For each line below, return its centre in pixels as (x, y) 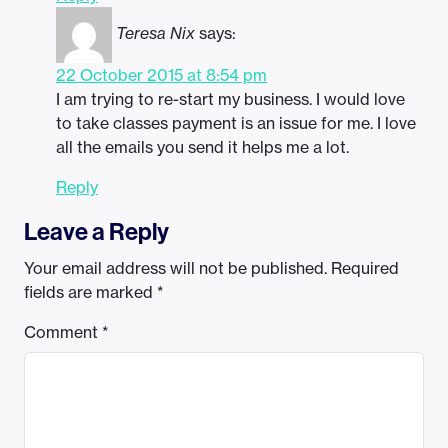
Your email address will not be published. (175, 268)
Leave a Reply (96, 231)
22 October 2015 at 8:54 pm (161, 75)
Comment (63, 332)
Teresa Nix (155, 33)
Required (365, 268)
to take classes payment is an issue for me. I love (236, 123)
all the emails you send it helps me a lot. (202, 147)
